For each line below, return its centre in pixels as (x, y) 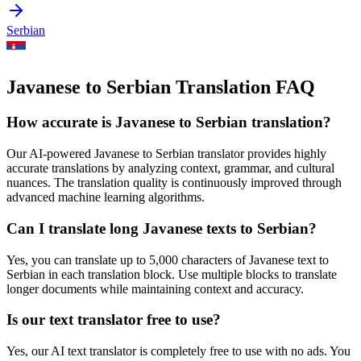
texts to (230, 228)
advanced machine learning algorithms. (106, 197)
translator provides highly (260, 154)
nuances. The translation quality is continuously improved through (174, 183)
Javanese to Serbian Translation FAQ (161, 87)
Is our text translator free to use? (114, 320)
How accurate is (61, 122)
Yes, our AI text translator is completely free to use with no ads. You (178, 351)
